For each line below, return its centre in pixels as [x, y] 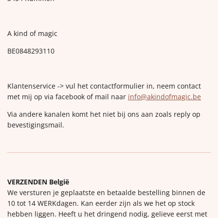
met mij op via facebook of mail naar [68, 97]
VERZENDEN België [38, 182]
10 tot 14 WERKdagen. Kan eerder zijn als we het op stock [101, 203]
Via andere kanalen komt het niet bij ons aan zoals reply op [104, 114]
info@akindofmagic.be [164, 97]
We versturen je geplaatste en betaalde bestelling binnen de [106, 193]
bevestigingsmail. [37, 125]
